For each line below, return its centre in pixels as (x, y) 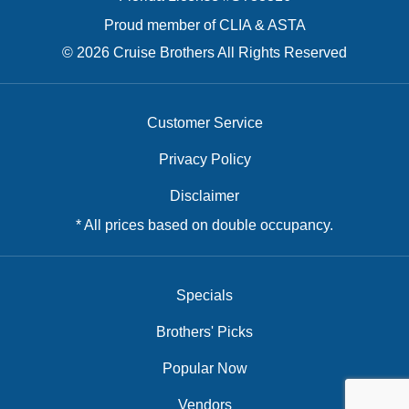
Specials (204, 295)
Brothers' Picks (204, 331)
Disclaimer (204, 195)
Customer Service (204, 122)
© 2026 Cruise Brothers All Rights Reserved (204, 52)
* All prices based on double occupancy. (204, 225)
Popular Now (204, 368)
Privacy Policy (204, 159)
